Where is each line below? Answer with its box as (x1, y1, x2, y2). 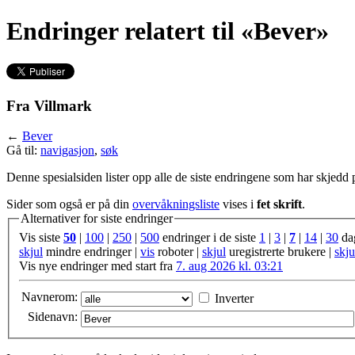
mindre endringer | (43, 244, 140, 258)
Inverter (215, 291, 254, 305)
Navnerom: (21, 289, 78, 303)
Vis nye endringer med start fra (19, 258, 176, 273)
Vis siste (19, 230, 63, 244)
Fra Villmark (6, 97, 92, 114)
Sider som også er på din (6, 197, 132, 212)
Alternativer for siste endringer (21, 212, 173, 226)
